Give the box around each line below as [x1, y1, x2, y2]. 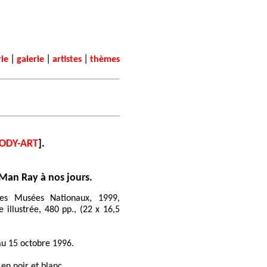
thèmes [90, 55, 120, 64]
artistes [52, 55, 82, 64]
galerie [17, 55, 44, 64]
